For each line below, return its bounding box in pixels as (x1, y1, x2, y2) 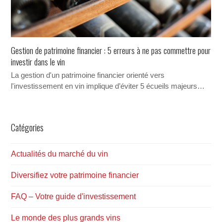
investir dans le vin (11, 55, 65, 68)
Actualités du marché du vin (11, 150, 109, 159)
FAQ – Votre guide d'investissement (11, 192, 136, 201)
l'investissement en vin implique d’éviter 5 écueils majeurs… (11, 82, 205, 91)
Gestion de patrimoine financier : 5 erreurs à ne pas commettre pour (11, 44, 211, 57)
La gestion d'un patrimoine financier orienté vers (11, 71, 165, 80)
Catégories (11, 121, 44, 134)
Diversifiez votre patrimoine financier (11, 171, 139, 180)
